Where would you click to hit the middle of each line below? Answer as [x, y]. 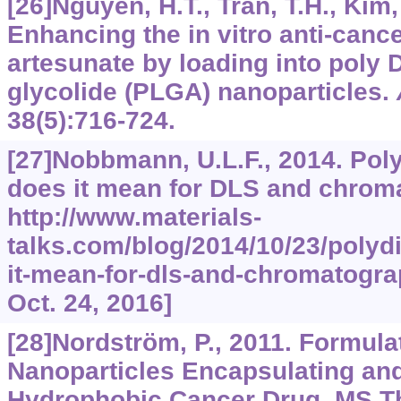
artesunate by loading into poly [197, 63]
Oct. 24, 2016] [89, 303]
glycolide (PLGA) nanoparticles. [201, 92]
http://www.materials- [134, 217]
